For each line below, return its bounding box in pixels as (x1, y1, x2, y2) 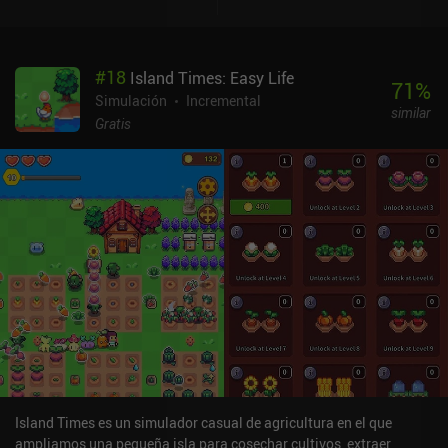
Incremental (186, 90, 261, 110)
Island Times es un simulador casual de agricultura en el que (15, 412, 392, 432)
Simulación (95, 90, 167, 110)
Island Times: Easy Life (130, 66, 294, 89)
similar (390, 103, 431, 123)
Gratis (95, 113, 131, 133)
